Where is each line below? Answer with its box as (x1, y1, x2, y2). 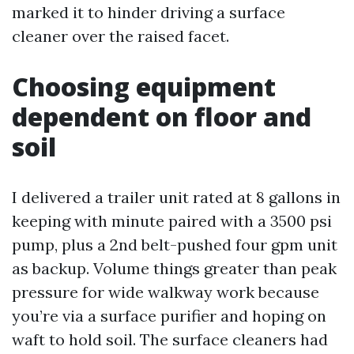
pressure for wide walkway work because (12, 282, 319, 302)
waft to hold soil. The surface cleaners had (12, 330, 328, 349)
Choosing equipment (12, 70, 276, 104)
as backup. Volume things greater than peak (12, 258, 337, 278)
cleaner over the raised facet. (12, 26, 229, 46)
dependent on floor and (12, 100, 311, 134)
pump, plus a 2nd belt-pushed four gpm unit (12, 235, 337, 254)
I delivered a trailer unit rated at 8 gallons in (12, 187, 341, 207)
